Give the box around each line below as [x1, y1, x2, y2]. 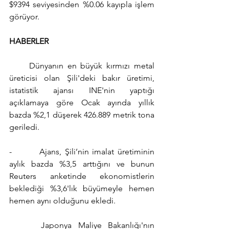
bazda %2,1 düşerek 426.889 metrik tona [9, 110, 154, 120]
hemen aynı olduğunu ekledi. [9, 196, 116, 206]
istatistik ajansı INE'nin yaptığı [9, 85, 154, 96]
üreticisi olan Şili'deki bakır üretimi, [9, 73, 154, 83]
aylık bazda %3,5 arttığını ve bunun [9, 159, 154, 169]
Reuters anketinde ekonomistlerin [9, 171, 154, 181]
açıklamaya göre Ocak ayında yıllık [9, 98, 154, 108]
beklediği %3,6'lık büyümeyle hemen [9, 184, 154, 194]
